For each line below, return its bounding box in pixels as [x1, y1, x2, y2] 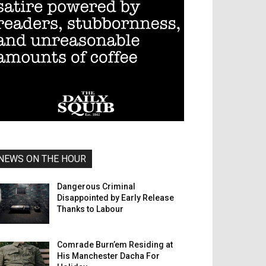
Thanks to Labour [57, 204, 124, 214]
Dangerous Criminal [57, 182, 136, 191]
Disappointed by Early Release [57, 193, 175, 202]
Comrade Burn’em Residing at [57, 240, 173, 250]
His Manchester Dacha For [57, 251, 160, 261]
